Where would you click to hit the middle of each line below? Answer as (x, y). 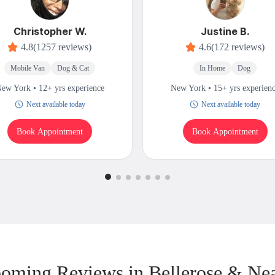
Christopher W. (50, 32)
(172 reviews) (238, 47)
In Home (213, 68)
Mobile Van (28, 68)
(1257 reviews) (63, 47)
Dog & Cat (73, 68)
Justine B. (225, 32)
